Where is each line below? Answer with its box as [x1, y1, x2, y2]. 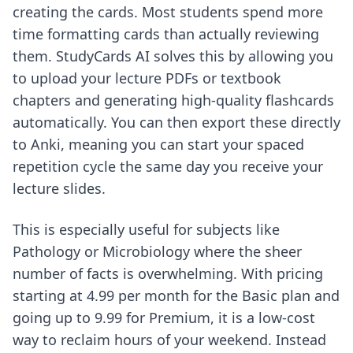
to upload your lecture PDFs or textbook [13, 69, 281, 87]
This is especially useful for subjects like [13, 220, 280, 239]
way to [13, 330, 61, 349]
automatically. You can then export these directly [13, 113, 340, 132]
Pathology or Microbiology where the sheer [13, 242, 302, 261]
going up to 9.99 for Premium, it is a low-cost [13, 308, 315, 327]
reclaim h [61, 330, 123, 349]
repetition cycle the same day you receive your [13, 157, 323, 176]
